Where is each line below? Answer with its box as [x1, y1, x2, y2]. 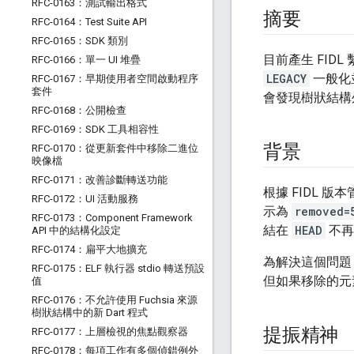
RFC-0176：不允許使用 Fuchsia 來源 [32, 294, 198, 306]
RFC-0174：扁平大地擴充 [32, 243, 147, 255]
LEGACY [266, 71, 307, 87]
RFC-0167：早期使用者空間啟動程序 [32, 73, 198, 85]
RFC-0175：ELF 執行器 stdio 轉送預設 [32, 262, 205, 274]
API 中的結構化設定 [32, 224, 121, 236]
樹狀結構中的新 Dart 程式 [32, 307, 148, 318]
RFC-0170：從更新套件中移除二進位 [32, 142, 198, 154]
